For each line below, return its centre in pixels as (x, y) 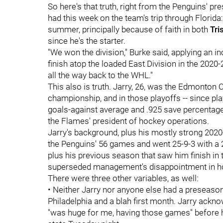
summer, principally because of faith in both (129, 29)
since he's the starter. (87, 41)
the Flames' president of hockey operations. (128, 121)
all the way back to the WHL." (100, 75)
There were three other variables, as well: (123, 178)
